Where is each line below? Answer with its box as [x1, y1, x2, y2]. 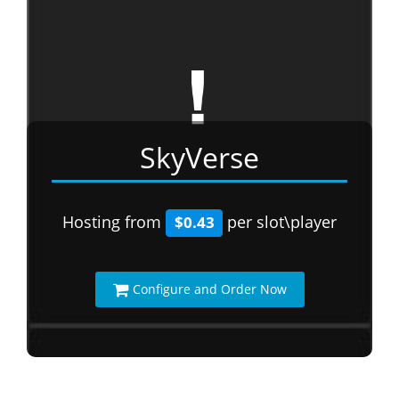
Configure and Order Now [132, 281, 287, 297]
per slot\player [223, 211, 338, 232]
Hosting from [61, 211, 166, 232]
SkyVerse [140, 138, 259, 176]
